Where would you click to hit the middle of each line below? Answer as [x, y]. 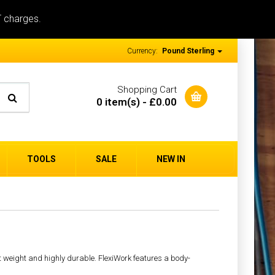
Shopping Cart [147, 90]
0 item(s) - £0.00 [137, 102]
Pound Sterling [189, 51]
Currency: [143, 51]
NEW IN [171, 159]
